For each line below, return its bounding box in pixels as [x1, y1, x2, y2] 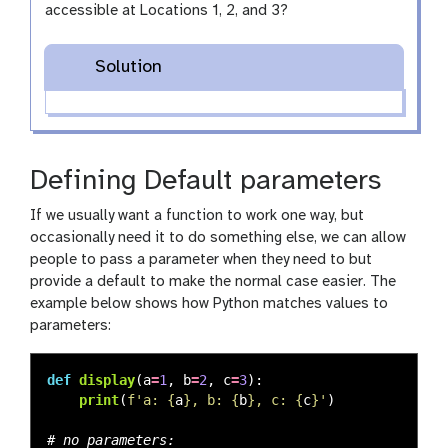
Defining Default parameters [30, 166, 381, 196]
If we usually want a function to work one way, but [30, 207, 364, 224]
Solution [94, 57, 162, 77]
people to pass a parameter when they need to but [30, 251, 372, 268]
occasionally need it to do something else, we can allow [30, 229, 406, 246]
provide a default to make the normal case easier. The [30, 273, 396, 290]
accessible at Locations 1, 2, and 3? [45, 2, 289, 19]
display [79, 371, 135, 388]
